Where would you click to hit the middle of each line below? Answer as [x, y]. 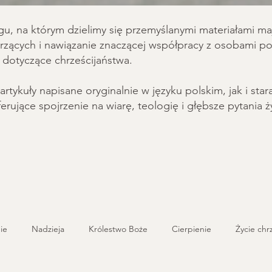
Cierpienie [192, 229]
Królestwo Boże [118, 229]
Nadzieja [48, 229]
